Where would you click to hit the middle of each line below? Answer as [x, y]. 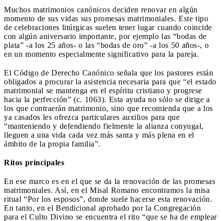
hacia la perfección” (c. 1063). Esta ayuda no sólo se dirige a [107, 99]
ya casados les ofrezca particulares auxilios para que [92, 117]
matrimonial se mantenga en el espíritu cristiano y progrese [103, 90]
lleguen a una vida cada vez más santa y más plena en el [99, 135]
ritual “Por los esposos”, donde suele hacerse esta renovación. [108, 199]
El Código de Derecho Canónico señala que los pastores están [109, 73]
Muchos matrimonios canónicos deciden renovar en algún [101, 9]
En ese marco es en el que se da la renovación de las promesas [110, 181]
